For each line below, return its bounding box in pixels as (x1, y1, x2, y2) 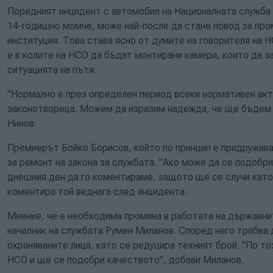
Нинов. (7, 117, 37, 129)
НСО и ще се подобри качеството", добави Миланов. (7, 253, 244, 266)
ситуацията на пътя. (7, 63, 96, 76)
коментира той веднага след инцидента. (7, 185, 190, 197)
